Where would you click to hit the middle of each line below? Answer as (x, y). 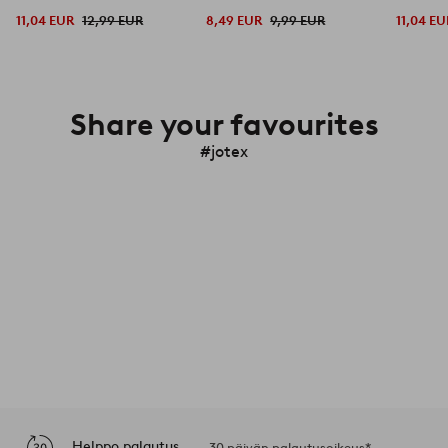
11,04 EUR (45, 20)
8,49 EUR (234, 20)
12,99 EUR (112, 20)
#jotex (224, 151)
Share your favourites (224, 124)
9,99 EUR (298, 20)
